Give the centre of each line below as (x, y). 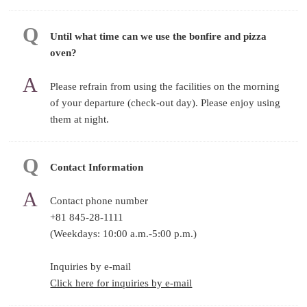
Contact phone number (99, 200)
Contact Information (97, 167)
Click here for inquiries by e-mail (121, 283)
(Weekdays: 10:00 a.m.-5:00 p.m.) (124, 233)
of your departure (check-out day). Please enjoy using (165, 102)
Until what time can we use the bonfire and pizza (159, 36)
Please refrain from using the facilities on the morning (165, 86)
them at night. (80, 119)
